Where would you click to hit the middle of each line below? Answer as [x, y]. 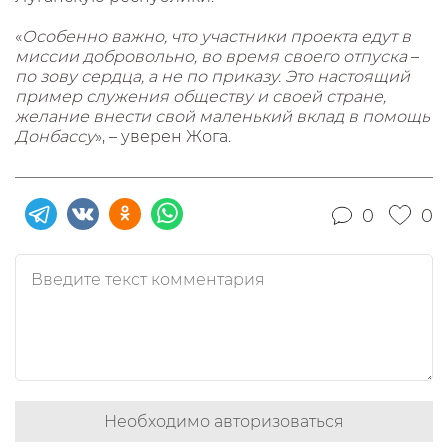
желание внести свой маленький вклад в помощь [222, 116]
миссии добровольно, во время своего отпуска [213, 56]
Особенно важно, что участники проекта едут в [216, 36]
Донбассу [55, 136]
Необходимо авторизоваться [224, 421]
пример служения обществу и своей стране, [200, 96]
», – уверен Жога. [165, 136]
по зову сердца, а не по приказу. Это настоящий [212, 76]
